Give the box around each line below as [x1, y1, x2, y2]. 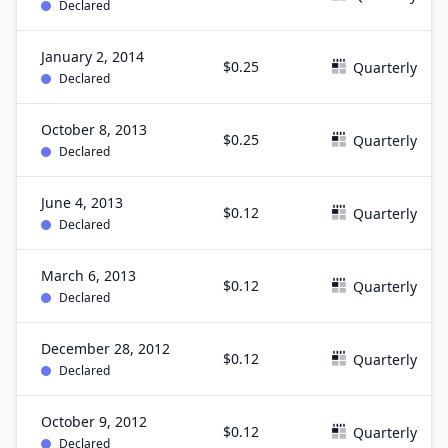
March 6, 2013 [41, 266, 136, 285]
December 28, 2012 [41, 339, 170, 358]
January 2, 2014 [41, 47, 144, 66]
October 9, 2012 [41, 412, 147, 431]
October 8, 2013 [41, 120, 147, 139]
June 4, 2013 [41, 193, 123, 212]
